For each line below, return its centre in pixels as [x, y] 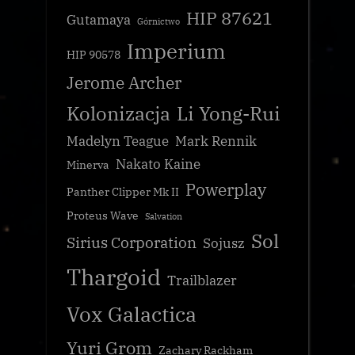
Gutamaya [99, 19]
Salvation [164, 216]
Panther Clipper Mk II [123, 191]
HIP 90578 [94, 54]
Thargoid [114, 277]
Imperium [176, 50]
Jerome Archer [124, 82]
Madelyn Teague [118, 141]
